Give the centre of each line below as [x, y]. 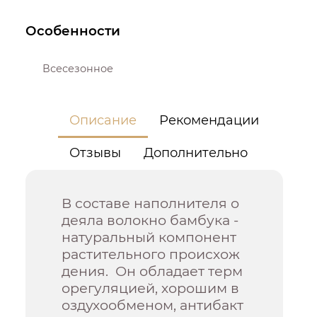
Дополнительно [196, 152]
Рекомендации [209, 120]
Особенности [73, 30]
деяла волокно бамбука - [150, 220]
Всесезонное [78, 68]
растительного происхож [151, 254]
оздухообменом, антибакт [153, 305]
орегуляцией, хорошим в [151, 288]
